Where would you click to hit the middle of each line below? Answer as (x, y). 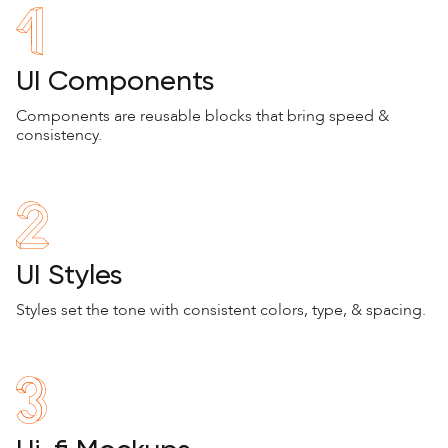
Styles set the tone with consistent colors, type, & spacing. (221, 310)
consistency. (59, 135)
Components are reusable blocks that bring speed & (202, 116)
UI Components (115, 82)
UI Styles (69, 276)
